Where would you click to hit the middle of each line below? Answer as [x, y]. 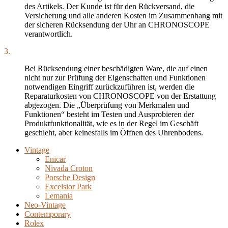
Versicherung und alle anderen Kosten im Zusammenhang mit [123, 16]
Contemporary [48, 214]
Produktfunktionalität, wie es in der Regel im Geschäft [111, 124]
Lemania [59, 196]
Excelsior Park [68, 187]
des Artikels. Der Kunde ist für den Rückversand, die [109, 7]
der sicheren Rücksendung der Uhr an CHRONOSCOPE [117, 25]
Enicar [55, 159]
